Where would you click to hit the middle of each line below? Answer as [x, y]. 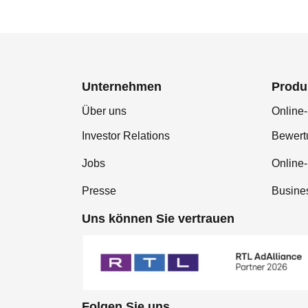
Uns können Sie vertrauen [158, 219]
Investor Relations [126, 136]
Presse [99, 191]
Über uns [104, 111]
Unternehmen [122, 87]
